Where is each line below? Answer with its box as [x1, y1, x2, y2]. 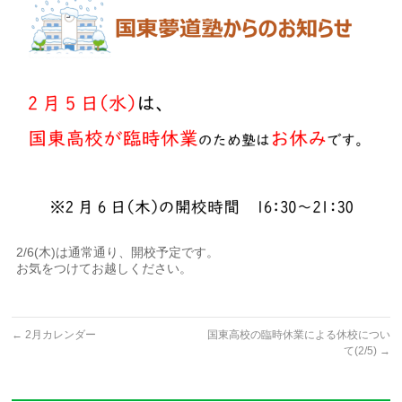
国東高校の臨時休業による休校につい [206, 328, 390, 341]
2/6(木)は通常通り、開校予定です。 [16, 244, 220, 259]
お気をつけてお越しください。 [16, 260, 193, 275]
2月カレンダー [22, 328, 97, 341]
